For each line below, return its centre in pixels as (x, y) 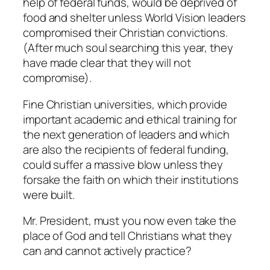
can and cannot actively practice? (107, 251)
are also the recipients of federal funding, (126, 149)
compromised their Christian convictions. (125, 33)
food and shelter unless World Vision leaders (134, 18)
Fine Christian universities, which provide (125, 104)
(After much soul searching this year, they (128, 48)
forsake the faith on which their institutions (131, 179)
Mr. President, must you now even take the (130, 221)
